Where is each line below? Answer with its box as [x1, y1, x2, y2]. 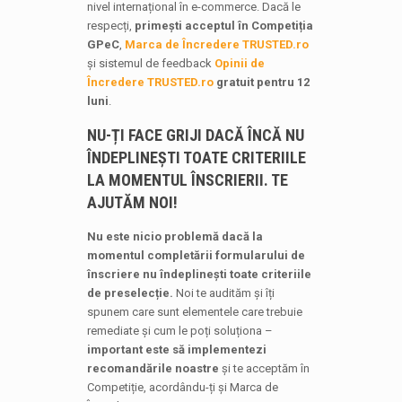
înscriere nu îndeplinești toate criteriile [86, 267, 311, 281]
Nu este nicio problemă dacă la [86, 230, 263, 243]
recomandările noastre [86, 362, 219, 375]
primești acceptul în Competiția [134, 19, 313, 32]
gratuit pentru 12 [213, 75, 310, 89]
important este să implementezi [86, 343, 267, 356]
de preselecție [86, 286, 170, 300]
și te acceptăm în [218, 362, 310, 375]
